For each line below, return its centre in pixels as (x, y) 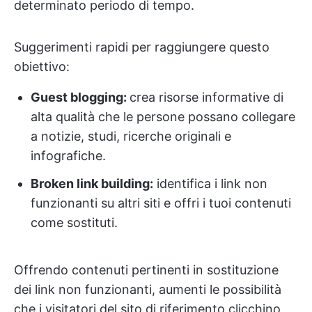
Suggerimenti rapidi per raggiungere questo (142, 47)
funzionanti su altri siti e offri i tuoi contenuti (161, 203)
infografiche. (68, 156)
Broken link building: (92, 184)
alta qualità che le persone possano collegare (163, 117)
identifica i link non (210, 184)
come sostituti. (74, 223)
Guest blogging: (80, 97)
